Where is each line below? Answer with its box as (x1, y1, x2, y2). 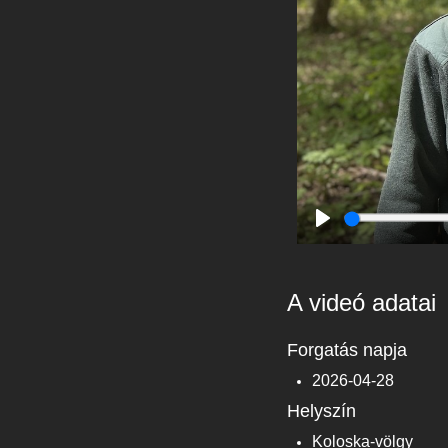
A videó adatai (287, 288, 436, 316)
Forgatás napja (287, 339, 407, 360)
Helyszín (287, 400, 356, 421)
